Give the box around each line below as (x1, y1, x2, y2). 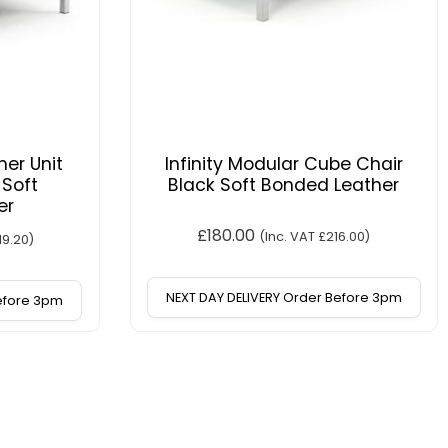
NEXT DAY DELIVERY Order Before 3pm (165, 288, 402, 306)
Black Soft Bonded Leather (168, 173, 400, 198)
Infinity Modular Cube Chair (164, 152, 403, 177)
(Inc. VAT (259, 228, 319, 246)
